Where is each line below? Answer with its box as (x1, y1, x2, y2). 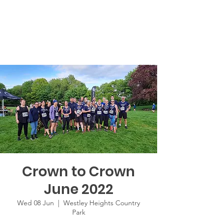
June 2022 (44, 180, 113, 199)
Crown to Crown (22, 162, 135, 182)
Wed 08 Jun (17, 198, 54, 208)
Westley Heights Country (63, 198, 140, 208)
